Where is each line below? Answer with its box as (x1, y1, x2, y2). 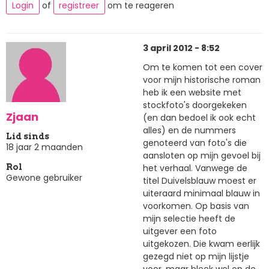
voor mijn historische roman (143, 73, 261, 86)
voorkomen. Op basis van (143, 199, 249, 212)
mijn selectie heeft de (143, 212, 235, 225)
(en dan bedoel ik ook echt (143, 111, 256, 124)
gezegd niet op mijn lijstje (143, 250, 249, 262)
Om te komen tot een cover (143, 61, 262, 73)
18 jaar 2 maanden (6, 141, 83, 154)
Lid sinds (6, 131, 49, 142)
